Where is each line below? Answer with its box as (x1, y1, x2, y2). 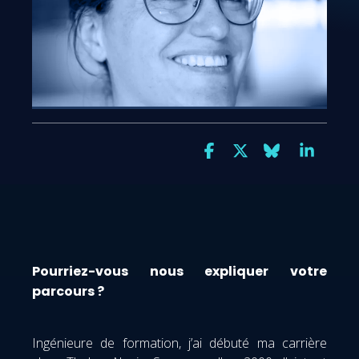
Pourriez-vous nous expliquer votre (32, 261, 327, 280)
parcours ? (32, 281, 104, 301)
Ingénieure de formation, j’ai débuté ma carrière (32, 333, 327, 352)
